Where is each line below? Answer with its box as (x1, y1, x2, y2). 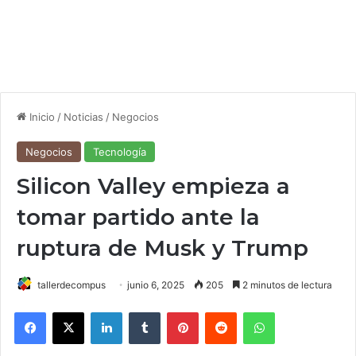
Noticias (64, 110, 103, 123)
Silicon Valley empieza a (17, 172, 290, 199)
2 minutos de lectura (240, 279, 332, 291)
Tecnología (93, 145, 146, 158)
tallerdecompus (37, 279, 106, 291)
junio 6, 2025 (127, 279, 184, 291)
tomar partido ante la (17, 203, 260, 230)
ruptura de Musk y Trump (17, 234, 308, 261)
